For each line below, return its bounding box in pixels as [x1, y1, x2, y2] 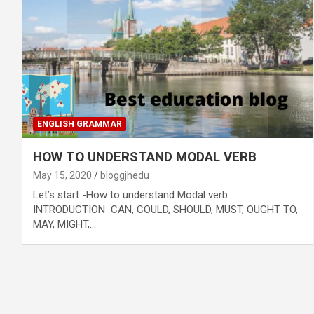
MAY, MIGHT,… [33, 217, 96, 231]
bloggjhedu [100, 169, 149, 181]
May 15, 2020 [33, 169, 92, 181]
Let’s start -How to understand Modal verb [33, 188, 231, 201]
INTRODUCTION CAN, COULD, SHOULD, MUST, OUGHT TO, [33, 203, 298, 216]
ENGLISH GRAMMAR [37, 118, 122, 129]
